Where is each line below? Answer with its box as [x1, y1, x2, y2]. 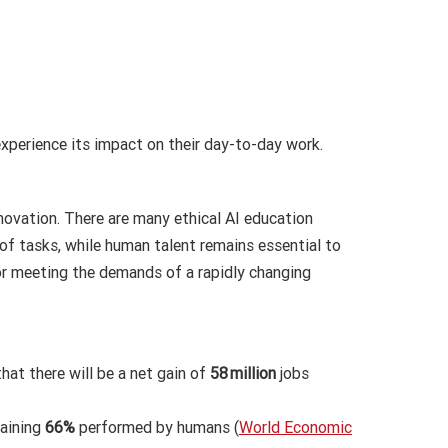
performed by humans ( [74, 418, 239, 438]
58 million [209, 364, 280, 384]
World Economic [238, 418, 352, 438]
